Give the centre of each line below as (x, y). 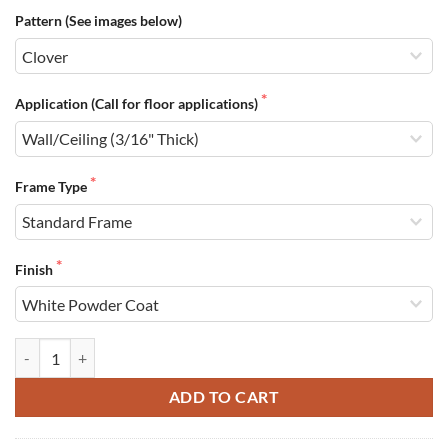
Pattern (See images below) (98, 21)
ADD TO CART (224, 397)
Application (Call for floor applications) (138, 104)
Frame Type (52, 186)
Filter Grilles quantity (80, 349)
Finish (35, 269)
